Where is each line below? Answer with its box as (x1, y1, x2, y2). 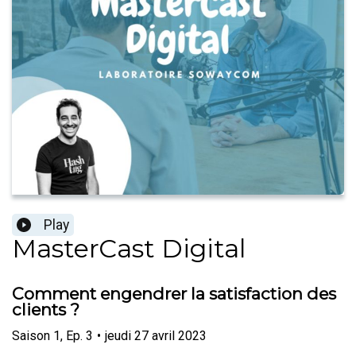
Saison (12, 327, 50, 343)
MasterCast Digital (12, 233, 246, 265)
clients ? (12, 300, 79, 320)
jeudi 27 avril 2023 (105, 327, 207, 343)
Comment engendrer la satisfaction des (12, 284, 336, 304)
